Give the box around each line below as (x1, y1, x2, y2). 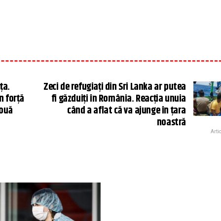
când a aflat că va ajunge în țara (67, 103, 186, 118)
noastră (156, 115, 186, 130)
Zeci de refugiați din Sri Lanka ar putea (43, 79, 186, 95)
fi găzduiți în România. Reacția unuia (51, 91, 186, 107)
